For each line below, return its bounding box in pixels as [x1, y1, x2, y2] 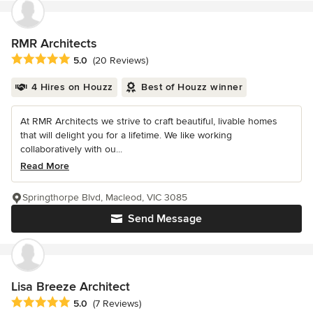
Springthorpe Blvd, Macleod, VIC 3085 [22, 191, 187, 204]
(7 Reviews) [93, 298, 141, 310]
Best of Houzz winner [141, 81, 242, 94]
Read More [20, 160, 69, 173]
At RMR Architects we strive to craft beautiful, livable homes [20, 115, 277, 128]
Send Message [128, 212, 202, 226]
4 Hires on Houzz [31, 81, 113, 94]
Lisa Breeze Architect [11, 279, 130, 295]
